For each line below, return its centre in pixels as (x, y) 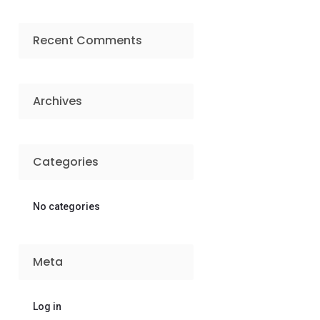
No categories (67, 206)
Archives (58, 101)
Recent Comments (88, 40)
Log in (47, 306)
